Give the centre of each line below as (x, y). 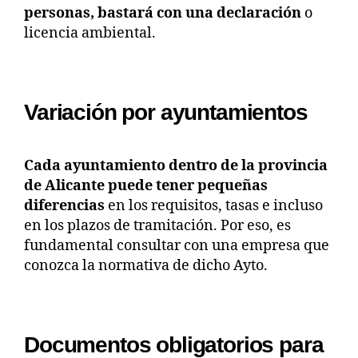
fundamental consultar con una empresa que (177, 245)
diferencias (64, 205)
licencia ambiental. (90, 33)
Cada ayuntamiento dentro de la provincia (176, 165)
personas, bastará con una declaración (163, 13)
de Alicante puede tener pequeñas (146, 185)
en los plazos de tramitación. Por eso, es (157, 225)
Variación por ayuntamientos (166, 112)
